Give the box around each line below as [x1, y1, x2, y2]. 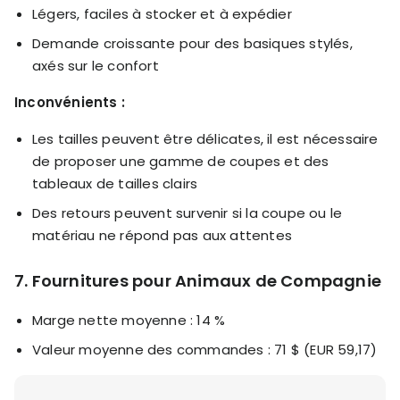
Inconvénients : [14, 92, 125, 112]
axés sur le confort [32, 55, 159, 75]
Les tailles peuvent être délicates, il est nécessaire [32, 129, 379, 148]
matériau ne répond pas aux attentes [32, 225, 292, 245]
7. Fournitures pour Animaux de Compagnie [14, 269, 381, 292]
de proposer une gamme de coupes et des [32, 151, 329, 171]
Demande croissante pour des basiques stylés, [32, 33, 353, 53]
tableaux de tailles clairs [32, 173, 198, 193]
